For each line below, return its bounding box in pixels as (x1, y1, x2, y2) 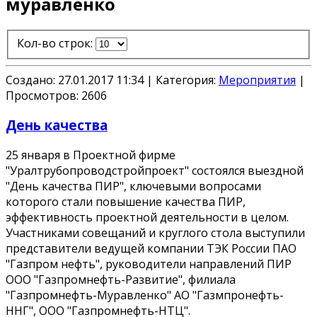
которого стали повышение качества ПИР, (6, 194, 246, 210)
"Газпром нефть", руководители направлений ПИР (6, 256, 292, 272)
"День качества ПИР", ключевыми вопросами (6, 178, 261, 195)
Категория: (156, 71, 219, 88)
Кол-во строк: (17, 35, 96, 51)
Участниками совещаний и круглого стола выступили (6, 225, 305, 241)
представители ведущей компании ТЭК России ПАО (6, 241, 296, 257)
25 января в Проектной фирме (6, 147, 175, 163)
